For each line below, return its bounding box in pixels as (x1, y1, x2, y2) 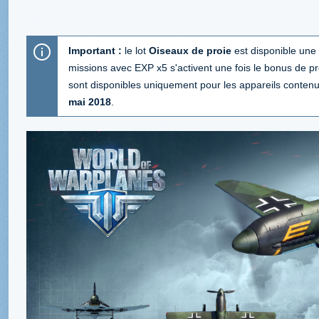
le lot (122, 44, 149, 56)
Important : (68, 44, 122, 56)
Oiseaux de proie (149, 44, 231, 56)
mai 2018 (68, 95, 111, 108)
